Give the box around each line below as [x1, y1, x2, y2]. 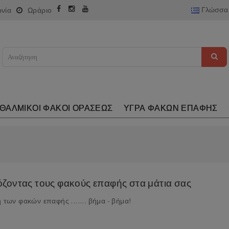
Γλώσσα [201, 5, 228, 14]
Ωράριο [28, 6, 52, 15]
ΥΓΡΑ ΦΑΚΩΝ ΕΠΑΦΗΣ [124, 103, 218, 113]
